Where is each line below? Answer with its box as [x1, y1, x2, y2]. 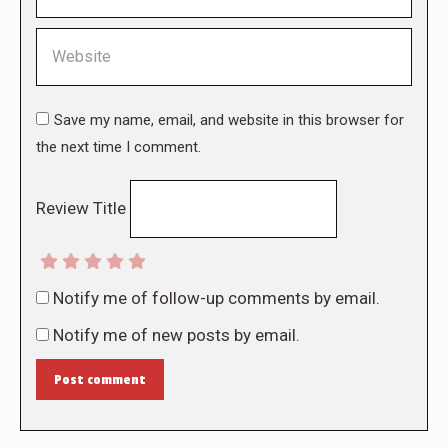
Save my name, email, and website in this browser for [54, 111, 404, 130]
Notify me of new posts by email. [53, 325, 300, 346]
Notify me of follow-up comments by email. [53, 288, 380, 309]
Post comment [54, 371, 146, 389]
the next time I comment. [36, 138, 201, 157]
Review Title [36, 198, 126, 219]
